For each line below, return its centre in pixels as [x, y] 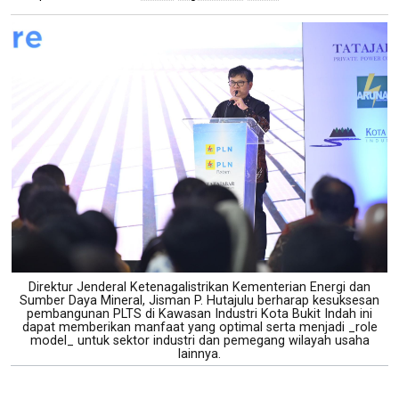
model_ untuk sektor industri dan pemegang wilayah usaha [199, 340]
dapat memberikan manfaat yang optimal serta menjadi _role [199, 327]
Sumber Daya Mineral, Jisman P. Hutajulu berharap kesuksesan [199, 300]
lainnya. [199, 354]
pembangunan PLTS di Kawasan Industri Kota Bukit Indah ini [199, 313]
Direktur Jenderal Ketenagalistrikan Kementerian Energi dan [199, 287]
